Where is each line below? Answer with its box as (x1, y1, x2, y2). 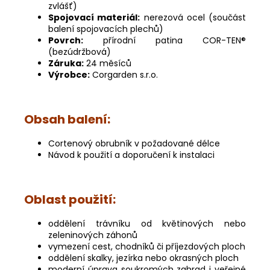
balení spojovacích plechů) (48, 22, 163, 35)
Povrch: (48, 34, 83, 46)
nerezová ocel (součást (140, 11, 246, 24)
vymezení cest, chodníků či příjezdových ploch (48, 240, 245, 253)
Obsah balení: (24, 110, 110, 128)
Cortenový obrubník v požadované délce (48, 137, 220, 149)
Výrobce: (48, 68, 90, 81)
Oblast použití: (24, 190, 116, 208)
